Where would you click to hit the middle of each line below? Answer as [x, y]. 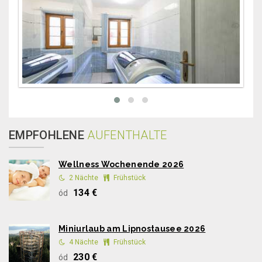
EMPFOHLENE [48, 135]
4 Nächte [84, 242]
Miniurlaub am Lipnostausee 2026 [132, 229]
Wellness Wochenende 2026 [121, 164]
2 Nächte [84, 178]
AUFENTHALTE [127, 135]
